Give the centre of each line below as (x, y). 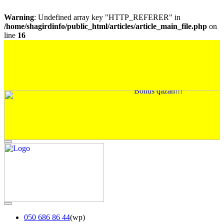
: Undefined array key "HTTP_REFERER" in (107, 17)
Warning (19, 17)
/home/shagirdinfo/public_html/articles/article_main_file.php (105, 26)
